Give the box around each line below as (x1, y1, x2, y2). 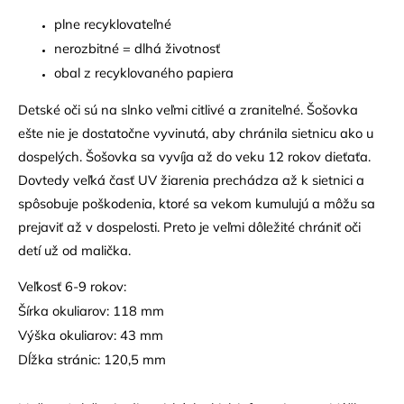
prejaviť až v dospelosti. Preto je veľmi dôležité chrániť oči (18, 217, 361, 235)
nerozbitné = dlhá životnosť (54, 39, 220, 57)
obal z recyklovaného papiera (54, 63, 234, 81)
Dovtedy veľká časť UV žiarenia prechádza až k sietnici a (18, 170, 364, 188)
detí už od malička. (18, 241, 131, 259)
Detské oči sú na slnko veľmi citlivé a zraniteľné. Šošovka (18, 100, 358, 118)
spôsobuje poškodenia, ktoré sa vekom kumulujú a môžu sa (18, 194, 375, 212)
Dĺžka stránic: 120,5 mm (18, 350, 166, 368)
